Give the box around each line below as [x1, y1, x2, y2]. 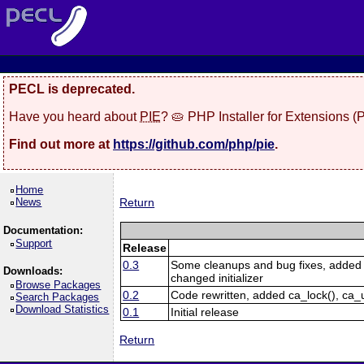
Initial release [171, 305, 240, 318]
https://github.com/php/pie [113, 136, 275, 151]
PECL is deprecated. [9, 82, 135, 96]
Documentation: [2, 223, 83, 236]
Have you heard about [9, 109, 140, 123]
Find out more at [9, 136, 113, 151]
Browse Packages [15, 278, 102, 291]
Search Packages [15, 290, 100, 303]
